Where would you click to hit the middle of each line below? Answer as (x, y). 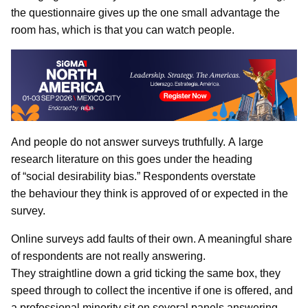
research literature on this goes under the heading (132, 159)
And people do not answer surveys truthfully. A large (137, 142)
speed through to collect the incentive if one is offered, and (152, 291)
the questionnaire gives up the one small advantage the (145, 12)
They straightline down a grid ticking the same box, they (146, 274)
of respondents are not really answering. (108, 256)
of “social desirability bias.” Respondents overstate (133, 177)
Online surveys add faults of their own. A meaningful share (152, 239)
